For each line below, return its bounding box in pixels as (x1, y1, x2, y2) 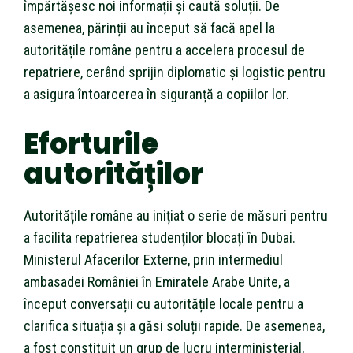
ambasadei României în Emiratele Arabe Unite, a (24, 273, 290, 290)
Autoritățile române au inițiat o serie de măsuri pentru (24, 206, 328, 224)
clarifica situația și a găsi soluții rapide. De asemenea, (24, 317, 325, 334)
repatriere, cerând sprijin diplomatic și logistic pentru (24, 63, 325, 80)
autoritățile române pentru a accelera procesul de (24, 41, 305, 58)
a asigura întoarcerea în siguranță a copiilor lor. (24, 85, 289, 102)
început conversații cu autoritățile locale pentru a (24, 295, 303, 312)
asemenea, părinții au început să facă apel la (24, 19, 275, 36)
